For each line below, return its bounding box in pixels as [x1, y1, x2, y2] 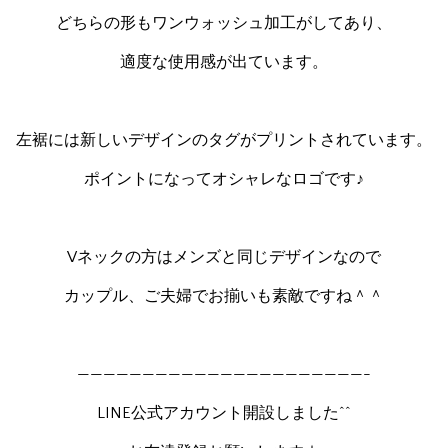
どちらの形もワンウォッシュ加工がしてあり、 [56, 14, 392, 32]
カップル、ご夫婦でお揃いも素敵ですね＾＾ [64, 287, 384, 305]
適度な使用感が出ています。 [120, 53, 328, 71]
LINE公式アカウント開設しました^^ [97, 404, 351, 422]
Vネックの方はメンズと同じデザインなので [67, 248, 381, 266]
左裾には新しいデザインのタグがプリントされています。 [16, 131, 432, 149]
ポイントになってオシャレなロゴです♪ [84, 170, 364, 188]
